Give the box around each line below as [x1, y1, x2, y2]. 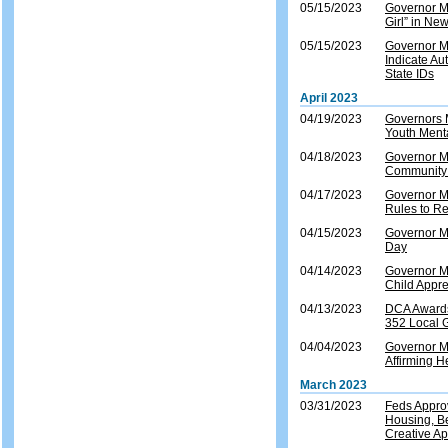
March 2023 [300, 378, 367, 392]
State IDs [385, 67, 434, 81]
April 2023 [300, 91, 358, 105]
